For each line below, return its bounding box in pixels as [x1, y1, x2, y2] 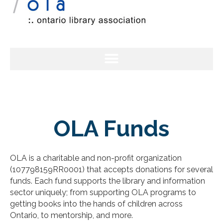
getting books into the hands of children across [10, 199, 183, 209]
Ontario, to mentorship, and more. [10, 210, 133, 220]
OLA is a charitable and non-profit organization [10, 153, 182, 163]
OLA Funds [54, 115, 169, 142]
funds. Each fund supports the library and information [10, 176, 205, 186]
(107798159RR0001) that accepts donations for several [10, 164, 213, 174]
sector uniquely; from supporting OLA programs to [10, 187, 196, 197]
